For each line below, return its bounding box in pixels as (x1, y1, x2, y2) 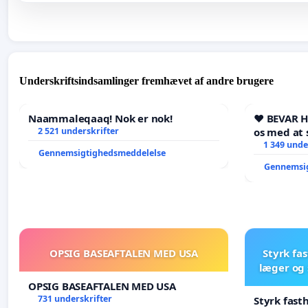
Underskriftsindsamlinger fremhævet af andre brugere (19, 74, 274, 87)
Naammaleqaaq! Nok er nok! (28, 111, 173, 125)
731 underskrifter (37, 292, 112, 305)
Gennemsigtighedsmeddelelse (38, 146, 166, 159)
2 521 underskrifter (37, 124, 119, 137)
